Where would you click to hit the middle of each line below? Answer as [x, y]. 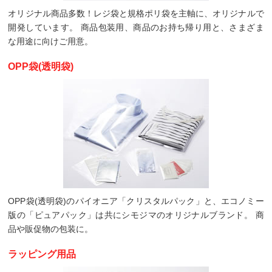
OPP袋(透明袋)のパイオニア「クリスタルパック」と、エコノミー [136, 201]
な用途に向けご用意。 [51, 41]
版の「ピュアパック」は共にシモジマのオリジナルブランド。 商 [136, 215]
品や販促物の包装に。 [51, 229]
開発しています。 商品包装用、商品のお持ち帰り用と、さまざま [136, 27]
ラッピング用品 [42, 254]
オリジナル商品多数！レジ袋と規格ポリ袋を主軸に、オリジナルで [136, 13]
